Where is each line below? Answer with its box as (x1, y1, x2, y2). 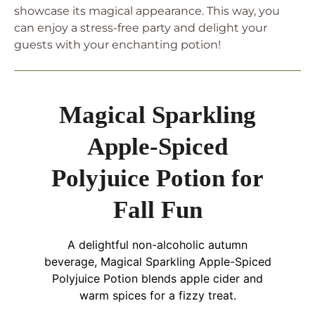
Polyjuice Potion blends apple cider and (52, 271, 263, 285)
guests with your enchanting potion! (14, 38, 221, 51)
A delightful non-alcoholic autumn (67, 238, 247, 252)
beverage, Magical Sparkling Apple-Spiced (44, 255, 271, 269)
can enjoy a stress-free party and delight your (14, 21, 267, 34)
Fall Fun (112, 196, 202, 224)
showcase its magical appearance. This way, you (14, 4, 280, 18)
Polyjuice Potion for (51, 165, 264, 192)
